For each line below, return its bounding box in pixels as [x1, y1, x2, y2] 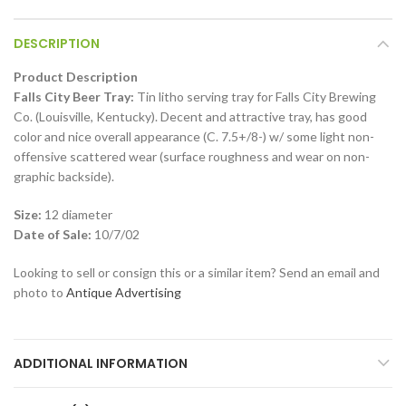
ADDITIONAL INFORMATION [14, 354, 188, 373]
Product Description [14, 69, 138, 85]
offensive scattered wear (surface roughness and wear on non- [14, 149, 370, 165]
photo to [14, 285, 66, 301]
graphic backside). [14, 169, 114, 185]
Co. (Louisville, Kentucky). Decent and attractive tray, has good [14, 109, 367, 125]
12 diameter [42, 207, 112, 223]
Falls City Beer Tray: [14, 89, 134, 105]
